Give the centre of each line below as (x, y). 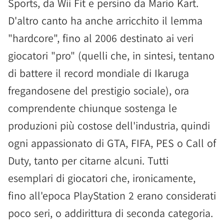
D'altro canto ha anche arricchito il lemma (105, 21)
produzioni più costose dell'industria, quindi (109, 126)
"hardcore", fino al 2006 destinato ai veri (101, 38)
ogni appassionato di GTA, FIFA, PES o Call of (112, 143)
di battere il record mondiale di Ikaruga (98, 73)
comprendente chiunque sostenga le (92, 108)
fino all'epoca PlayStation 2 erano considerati (112, 196)
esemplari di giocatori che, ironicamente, (102, 178)
